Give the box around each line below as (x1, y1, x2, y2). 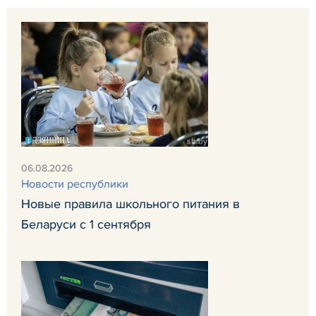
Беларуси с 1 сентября (21, 217, 151, 233)
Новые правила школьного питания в (21, 196, 240, 212)
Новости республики (21, 177, 128, 192)
